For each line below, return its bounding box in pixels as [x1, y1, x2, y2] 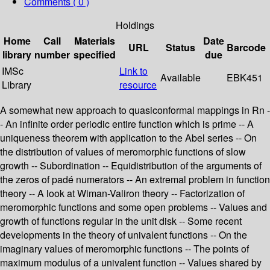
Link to [119, 64, 148, 78]
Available [160, 71, 201, 85]
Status [166, 40, 195, 55]
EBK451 [227, 71, 263, 85]
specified [74, 48, 116, 62]
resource [119, 78, 157, 92]
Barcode [227, 40, 266, 55]
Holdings [116, 18, 154, 33]
